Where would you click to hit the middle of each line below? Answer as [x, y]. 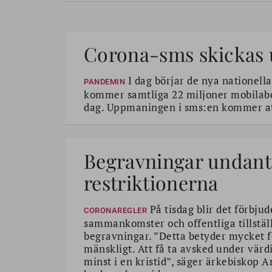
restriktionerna [151, 183]
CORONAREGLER [116, 211]
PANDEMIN [105, 82]
